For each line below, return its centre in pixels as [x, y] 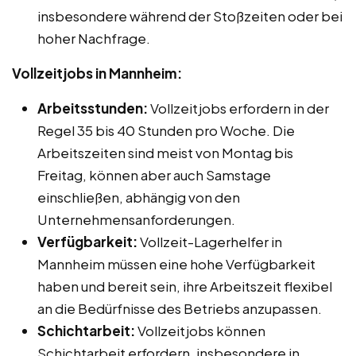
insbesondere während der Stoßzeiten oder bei [190, 15]
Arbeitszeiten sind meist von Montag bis [165, 152]
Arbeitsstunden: [93, 108]
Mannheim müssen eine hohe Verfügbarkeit [176, 263]
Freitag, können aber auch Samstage [154, 174]
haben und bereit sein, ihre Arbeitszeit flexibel [185, 286]
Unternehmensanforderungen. [136, 219]
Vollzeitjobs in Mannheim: [97, 73]
